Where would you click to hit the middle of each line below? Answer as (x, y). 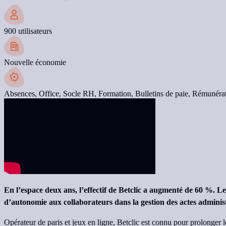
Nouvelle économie (35, 63)
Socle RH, (81, 94)
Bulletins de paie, (164, 94)
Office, (51, 94)
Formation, (117, 94)
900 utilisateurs (28, 31)
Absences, (21, 94)
